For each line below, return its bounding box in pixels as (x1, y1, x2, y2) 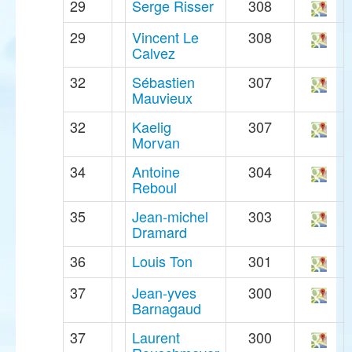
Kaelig (132, 116, 171, 137)
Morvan (132, 132, 180, 153)
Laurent (132, 327, 180, 348)
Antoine (132, 161, 180, 182)
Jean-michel (132, 206, 208, 227)
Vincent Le (132, 27, 199, 48)
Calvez (132, 42, 175, 64)
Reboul (132, 177, 177, 198)
